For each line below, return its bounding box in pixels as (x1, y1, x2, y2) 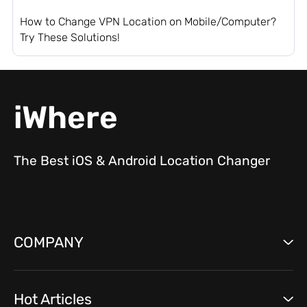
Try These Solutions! (19, 30, 120, 44)
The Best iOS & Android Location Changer (14, 153, 271, 169)
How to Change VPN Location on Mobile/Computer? (19, 14, 276, 28)
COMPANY (14, 233, 84, 251)
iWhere (14, 99, 119, 136)
